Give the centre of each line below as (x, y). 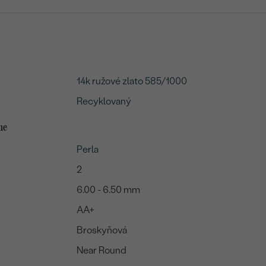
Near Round (102, 251)
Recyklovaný (104, 102)
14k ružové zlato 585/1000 (132, 81)
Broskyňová (102, 230)
